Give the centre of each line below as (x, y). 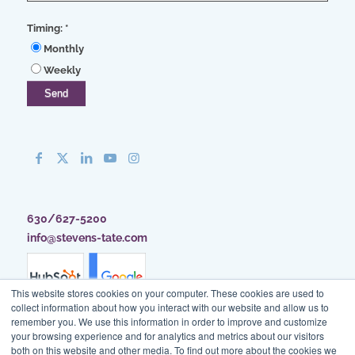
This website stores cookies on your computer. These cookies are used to (168, 293)
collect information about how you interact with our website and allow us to (170, 307)
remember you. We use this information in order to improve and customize (169, 321)
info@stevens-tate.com (87, 238)
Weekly (62, 71)
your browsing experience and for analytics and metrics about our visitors (168, 336)
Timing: (46, 29)
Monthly (63, 49)
